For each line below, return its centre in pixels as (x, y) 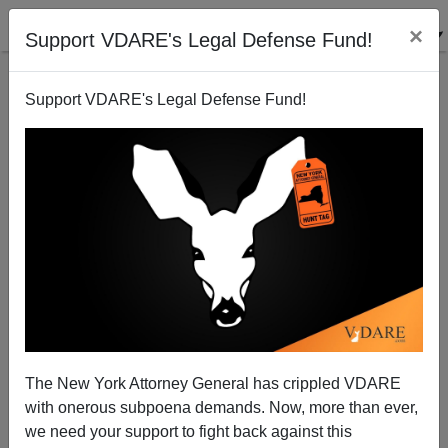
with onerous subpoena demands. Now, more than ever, (221, 407)
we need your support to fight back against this (188, 431)
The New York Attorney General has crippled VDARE (213, 383)
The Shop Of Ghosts (224, 297)
